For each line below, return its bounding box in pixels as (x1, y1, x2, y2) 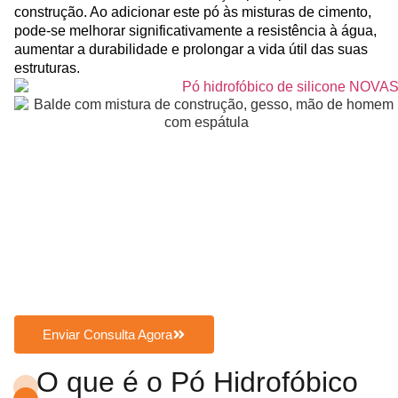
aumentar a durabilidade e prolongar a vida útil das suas (14, 41, 368, 57)
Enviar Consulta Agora (43, 326, 172, 342)
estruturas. (14, 60, 80, 76)
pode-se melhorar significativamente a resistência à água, (14, 22, 377, 38)
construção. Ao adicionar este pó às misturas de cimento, (14, 4, 371, 20)
